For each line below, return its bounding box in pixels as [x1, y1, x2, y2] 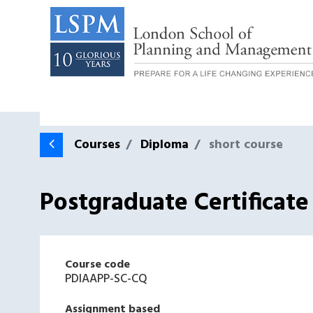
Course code [65, 256, 130, 275]
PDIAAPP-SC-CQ [65, 270, 147, 289]
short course [209, 135, 283, 156]
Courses [74, 135, 120, 156]
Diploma [140, 135, 189, 156]
